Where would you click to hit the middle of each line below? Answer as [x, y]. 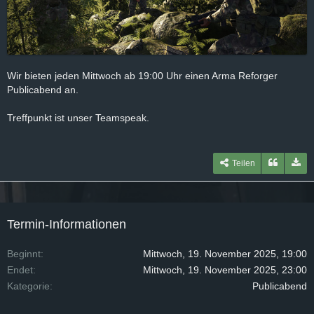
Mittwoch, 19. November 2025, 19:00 [225, 253]
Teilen [244, 163]
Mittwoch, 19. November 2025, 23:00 [225, 269]
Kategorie [28, 286]
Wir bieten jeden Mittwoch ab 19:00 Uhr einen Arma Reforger [142, 75]
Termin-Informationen [67, 224]
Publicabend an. [43, 89]
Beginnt [24, 253]
